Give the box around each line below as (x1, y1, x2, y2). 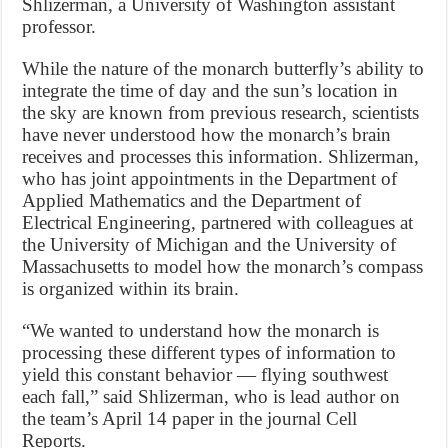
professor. (22, 16, 97, 38)
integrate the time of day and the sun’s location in (22, 80, 399, 102)
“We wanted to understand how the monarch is (22, 320, 380, 342)
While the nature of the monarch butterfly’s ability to (22, 58, 425, 80)
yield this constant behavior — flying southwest (22, 364, 389, 386)
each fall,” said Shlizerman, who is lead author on (22, 386, 401, 408)
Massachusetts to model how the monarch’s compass (22, 256, 424, 278)
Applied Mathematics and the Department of (22, 190, 362, 212)
